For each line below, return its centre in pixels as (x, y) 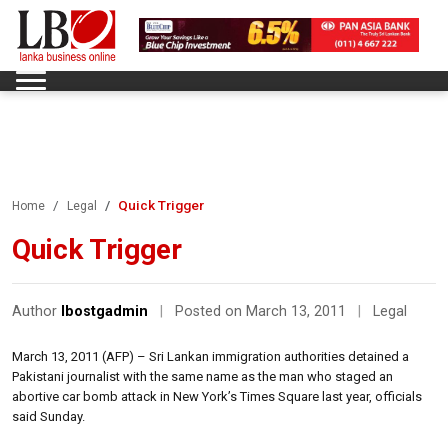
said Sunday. (48, 416)
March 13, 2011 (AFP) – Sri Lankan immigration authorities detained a (210, 356)
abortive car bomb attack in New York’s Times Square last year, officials (217, 396)
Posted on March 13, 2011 (262, 311)
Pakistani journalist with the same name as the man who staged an (202, 376)
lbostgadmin (104, 311)
